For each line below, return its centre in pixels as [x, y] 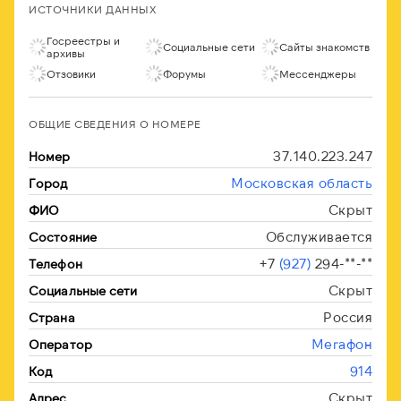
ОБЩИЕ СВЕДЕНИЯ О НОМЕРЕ [115, 124]
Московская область [302, 183]
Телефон [55, 264]
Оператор [60, 344]
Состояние [63, 237]
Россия [348, 317]
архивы [66, 53]
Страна [52, 317]
